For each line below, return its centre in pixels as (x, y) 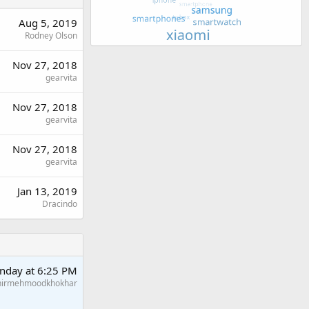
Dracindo (60, 204)
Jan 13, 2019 (47, 191)
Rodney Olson (51, 36)
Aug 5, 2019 (48, 23)
